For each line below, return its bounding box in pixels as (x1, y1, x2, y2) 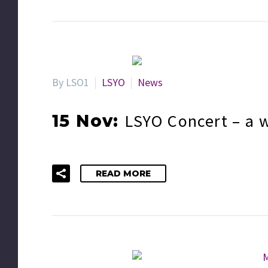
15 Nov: (52, 111, 125, 131)
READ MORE (96, 167, 151, 179)
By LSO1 (52, 75, 89, 89)
